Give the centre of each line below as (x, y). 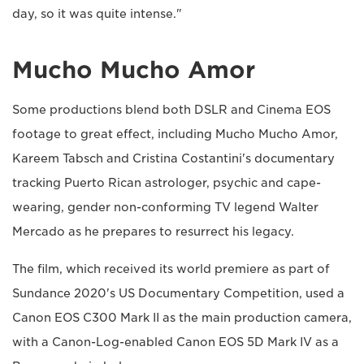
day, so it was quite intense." (97, 13)
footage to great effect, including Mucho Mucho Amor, (175, 134)
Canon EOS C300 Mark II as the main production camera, (182, 317)
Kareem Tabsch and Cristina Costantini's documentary (173, 158)
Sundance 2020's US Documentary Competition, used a (178, 293)
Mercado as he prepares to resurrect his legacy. (153, 231)
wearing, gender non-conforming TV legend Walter (165, 207)
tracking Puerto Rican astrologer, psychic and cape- (167, 182)
